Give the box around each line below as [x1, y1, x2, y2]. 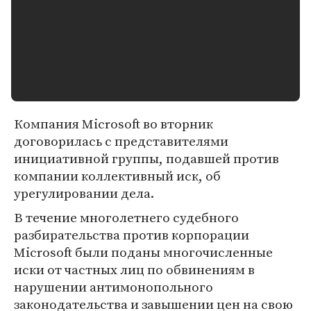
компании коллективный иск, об [14, 167, 221, 185]
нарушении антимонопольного [14, 278, 213, 296]
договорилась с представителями [14, 132, 228, 150]
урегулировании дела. [14, 184, 154, 202]
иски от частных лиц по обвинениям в [14, 260, 255, 278]
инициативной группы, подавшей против [14, 149, 279, 167]
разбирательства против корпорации [14, 226, 249, 244]
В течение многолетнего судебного [14, 208, 239, 226]
